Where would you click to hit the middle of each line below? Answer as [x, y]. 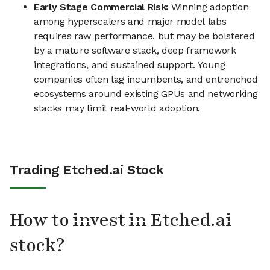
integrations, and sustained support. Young [130, 65]
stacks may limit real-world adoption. [117, 108]
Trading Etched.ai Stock [87, 170]
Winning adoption [210, 7]
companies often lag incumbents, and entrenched [146, 80]
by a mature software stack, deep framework [135, 51]
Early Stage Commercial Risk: [102, 7]
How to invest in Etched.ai [121, 221]
